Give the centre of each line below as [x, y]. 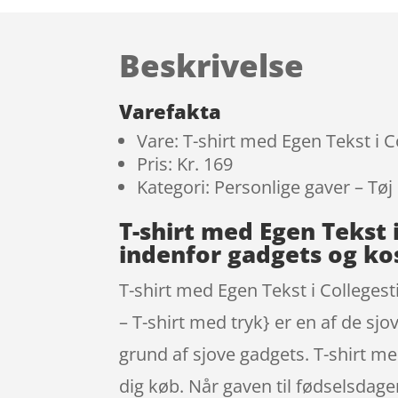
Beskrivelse [212, 65]
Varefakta [171, 111]
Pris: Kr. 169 [185, 164]
